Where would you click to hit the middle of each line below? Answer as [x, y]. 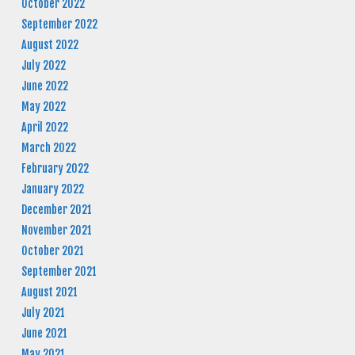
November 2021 [57, 230]
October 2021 [53, 250]
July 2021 [43, 312]
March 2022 [49, 147]
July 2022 [44, 65]
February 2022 [55, 168]
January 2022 [53, 189]
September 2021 [59, 271]
